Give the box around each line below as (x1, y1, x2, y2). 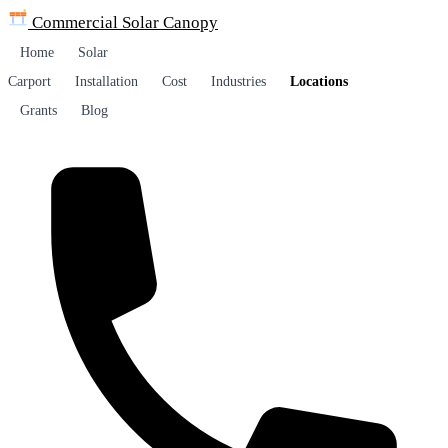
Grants (20, 103, 57, 118)
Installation (75, 74, 138, 89)
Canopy (163, 13, 218, 32)
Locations (290, 74, 348, 89)
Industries (211, 74, 266, 89)
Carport (8, 74, 51, 89)
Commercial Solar (32, 13, 159, 32)
